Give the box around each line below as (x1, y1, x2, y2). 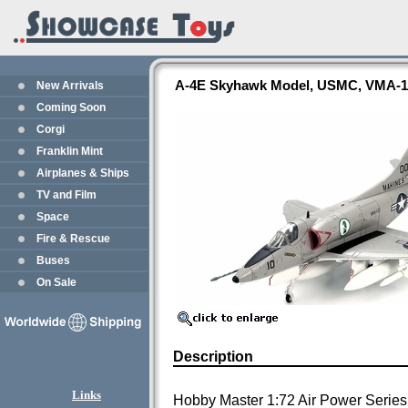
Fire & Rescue (36, 232, 110, 245)
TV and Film (36, 189, 97, 201)
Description (173, 349, 253, 364)
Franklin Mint (36, 145, 103, 158)
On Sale (36, 276, 76, 289)
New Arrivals (36, 79, 104, 92)
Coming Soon (36, 101, 106, 114)
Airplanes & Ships (36, 167, 129, 179)
